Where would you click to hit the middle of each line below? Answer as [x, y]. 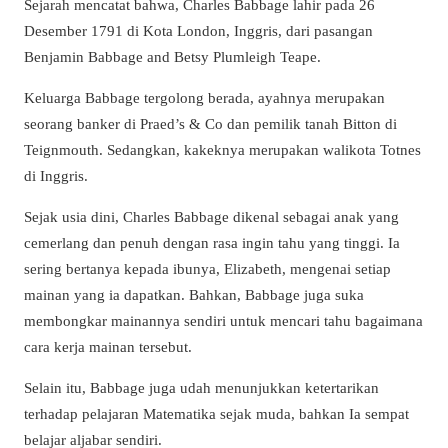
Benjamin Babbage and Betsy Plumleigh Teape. [172, 56]
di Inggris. [56, 176]
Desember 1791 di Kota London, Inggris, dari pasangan [198, 30]
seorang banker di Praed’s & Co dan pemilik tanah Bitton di [210, 124]
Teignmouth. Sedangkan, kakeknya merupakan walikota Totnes [222, 150]
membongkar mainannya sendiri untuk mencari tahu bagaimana [223, 321]
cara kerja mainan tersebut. [108, 347]
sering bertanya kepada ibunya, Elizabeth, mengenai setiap [207, 269]
